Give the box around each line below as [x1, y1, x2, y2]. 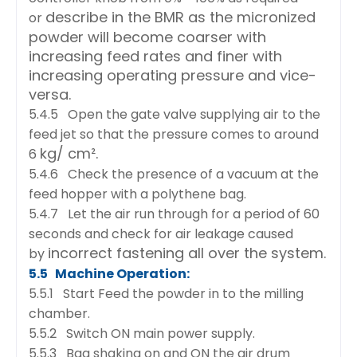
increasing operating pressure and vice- [29, 65, 316, 85]
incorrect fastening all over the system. [48, 242, 326, 263]
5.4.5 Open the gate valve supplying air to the [29, 104, 320, 124]
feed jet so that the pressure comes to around [29, 124, 319, 143]
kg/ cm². [40, 143, 98, 163]
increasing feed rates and [29, 45, 217, 66]
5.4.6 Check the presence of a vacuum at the [29, 164, 319, 183]
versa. [29, 84, 71, 104]
